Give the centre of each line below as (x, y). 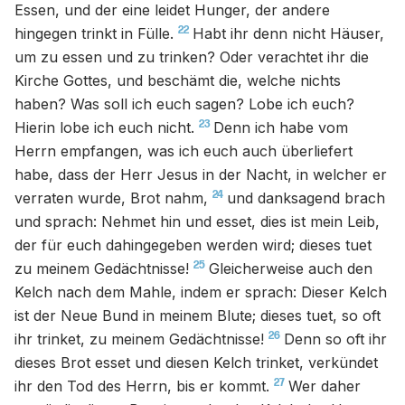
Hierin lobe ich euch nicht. (104, 127)
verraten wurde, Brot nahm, (111, 198)
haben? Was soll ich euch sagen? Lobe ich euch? (184, 104)
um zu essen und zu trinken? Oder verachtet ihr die (192, 57)
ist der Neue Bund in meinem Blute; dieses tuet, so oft (198, 316)
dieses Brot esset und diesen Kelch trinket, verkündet (196, 363)
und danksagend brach (306, 198)
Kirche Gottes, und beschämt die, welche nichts (178, 80)
